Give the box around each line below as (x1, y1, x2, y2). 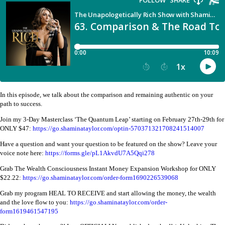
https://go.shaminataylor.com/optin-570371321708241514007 (33, 125, 204, 133)
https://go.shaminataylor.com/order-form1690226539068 (23, 174, 178, 181)
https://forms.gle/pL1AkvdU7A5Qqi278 (45, 149, 155, 157)
